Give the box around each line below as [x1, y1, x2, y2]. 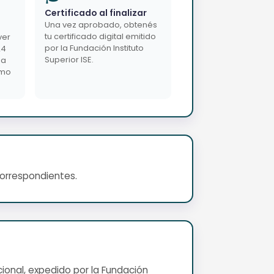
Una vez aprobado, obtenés [45, 18, 157, 31]
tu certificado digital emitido [45, 30, 156, 42]
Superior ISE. [45, 53, 94, 65]
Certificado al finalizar [45, 6, 147, 19]
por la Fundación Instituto [45, 42, 144, 54]
